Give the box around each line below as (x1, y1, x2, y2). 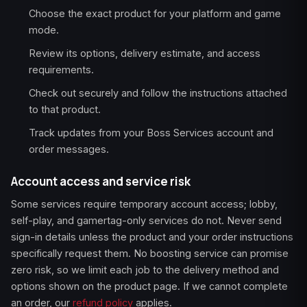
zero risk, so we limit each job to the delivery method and (11, 264, 279, 275)
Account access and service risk (11, 173, 191, 189)
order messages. (29, 143, 109, 155)
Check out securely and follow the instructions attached (29, 87, 287, 99)
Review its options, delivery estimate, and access (29, 47, 260, 59)
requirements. (29, 64, 94, 75)
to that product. (29, 103, 101, 115)
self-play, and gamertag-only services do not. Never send (11, 214, 282, 226)
